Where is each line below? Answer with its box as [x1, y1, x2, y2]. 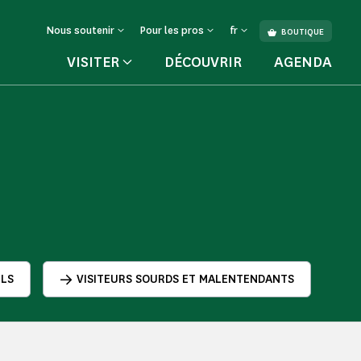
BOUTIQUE [281, 26, 324, 39]
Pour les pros [140, 23, 204, 37]
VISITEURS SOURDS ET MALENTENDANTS [77, 272, 294, 287]
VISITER [67, 52, 119, 72]
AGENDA [274, 52, 332, 72]
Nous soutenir [47, 23, 114, 37]
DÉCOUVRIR [164, 52, 242, 72]
